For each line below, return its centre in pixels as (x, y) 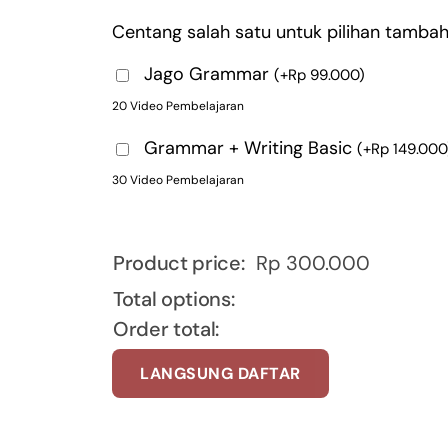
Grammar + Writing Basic (250, 147)
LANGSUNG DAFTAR (220, 373)
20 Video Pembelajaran (178, 105)
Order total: (166, 328)
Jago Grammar (209, 73)
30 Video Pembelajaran (178, 179)
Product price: (179, 262)
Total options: (174, 298)
